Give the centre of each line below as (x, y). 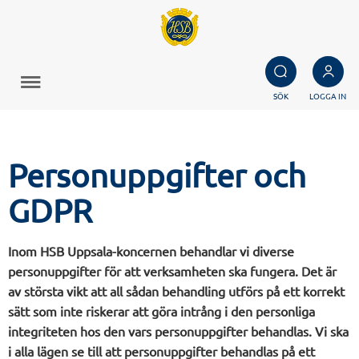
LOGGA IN (328, 96)
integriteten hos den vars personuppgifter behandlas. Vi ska (178, 331)
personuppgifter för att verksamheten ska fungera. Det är (172, 271)
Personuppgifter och (157, 175)
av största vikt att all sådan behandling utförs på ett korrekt (176, 291)
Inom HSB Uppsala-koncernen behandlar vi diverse (151, 251)
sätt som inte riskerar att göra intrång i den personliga (161, 311)
